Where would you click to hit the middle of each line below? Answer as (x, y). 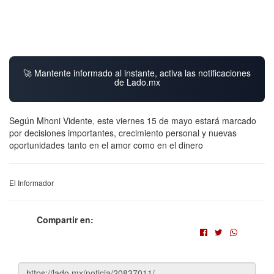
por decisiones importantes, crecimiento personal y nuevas (123, 132)
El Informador (31, 182)
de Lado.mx (137, 82)
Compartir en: (65, 219)
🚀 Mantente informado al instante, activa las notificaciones (137, 72)
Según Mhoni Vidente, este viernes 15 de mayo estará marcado (133, 120)
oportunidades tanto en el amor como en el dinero (106, 145)
